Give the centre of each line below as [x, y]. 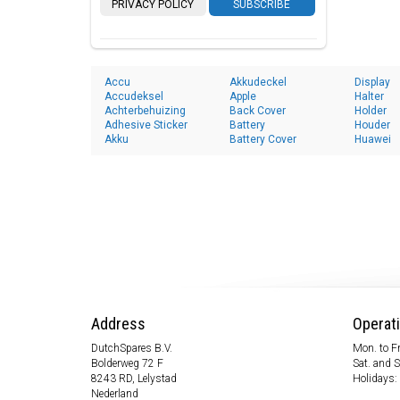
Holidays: [375, 379]
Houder [372, 125]
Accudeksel [134, 96]
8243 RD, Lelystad [134, 379]
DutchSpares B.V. [132, 348]
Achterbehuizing [145, 111]
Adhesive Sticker [146, 125]
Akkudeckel [258, 82]
